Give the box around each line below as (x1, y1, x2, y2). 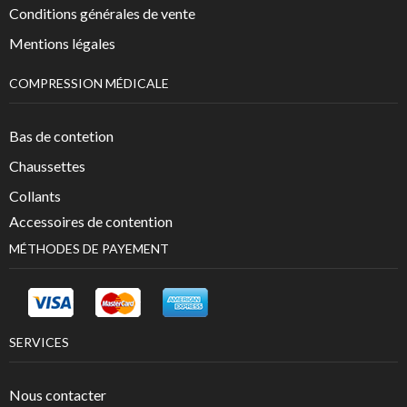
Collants (9, 187, 61, 205)
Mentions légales (9, 35, 115, 53)
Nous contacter (9, 386, 106, 404)
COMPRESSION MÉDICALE (9, 74, 169, 91)
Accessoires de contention (9, 212, 173, 230)
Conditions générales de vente (9, 5, 195, 23)
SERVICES (9, 333, 69, 350)
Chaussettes (9, 157, 85, 175)
